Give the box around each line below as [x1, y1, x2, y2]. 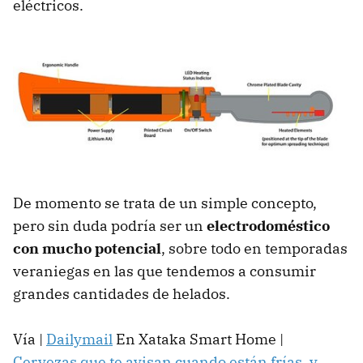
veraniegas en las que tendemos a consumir [13, 262, 316, 281]
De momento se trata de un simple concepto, [13, 194, 317, 213]
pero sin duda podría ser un [13, 216, 207, 236]
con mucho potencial [13, 239, 161, 258]
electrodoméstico [207, 216, 330, 236]
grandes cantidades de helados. [13, 284, 230, 304]
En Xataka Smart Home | [113, 330, 284, 349]
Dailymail [46, 330, 113, 349]
